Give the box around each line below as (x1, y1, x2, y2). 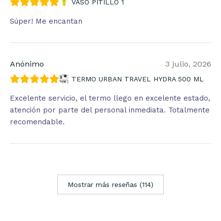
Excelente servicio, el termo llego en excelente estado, (10, 94, 210, 103)
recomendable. (10, 117, 65, 127)
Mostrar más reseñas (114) (68, 180, 153, 188)
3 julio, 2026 (165, 59, 211, 69)
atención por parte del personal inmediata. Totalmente (10, 106, 210, 115)
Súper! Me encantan (10, 17, 82, 26)
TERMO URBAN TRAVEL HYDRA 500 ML (72, 75, 204, 83)
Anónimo (10, 59, 44, 69)
